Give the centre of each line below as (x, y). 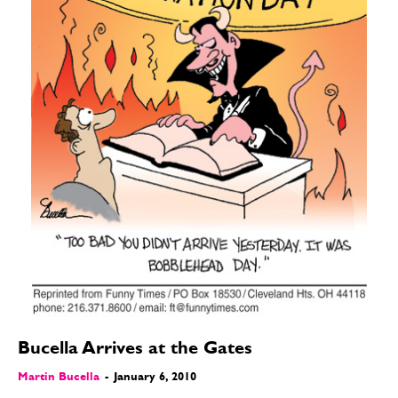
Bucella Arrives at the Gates (135, 350)
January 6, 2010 (155, 378)
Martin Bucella (59, 378)
